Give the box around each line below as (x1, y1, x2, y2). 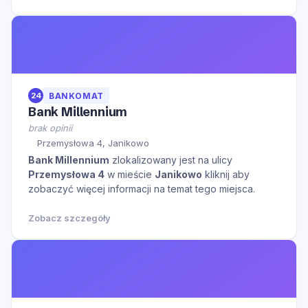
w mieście (104, 168, 155, 180)
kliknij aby (202, 168, 250, 180)
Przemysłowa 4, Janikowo (37, 137, 149, 148)
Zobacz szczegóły (28, 212, 111, 223)
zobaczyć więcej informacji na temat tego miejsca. (28, 182, 255, 195)
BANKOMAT (49, 90, 104, 101)
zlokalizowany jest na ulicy (109, 153, 232, 166)
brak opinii (28, 122, 72, 134)
